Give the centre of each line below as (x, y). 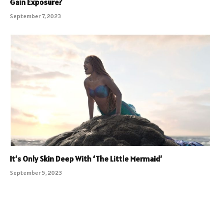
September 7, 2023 (35, 16)
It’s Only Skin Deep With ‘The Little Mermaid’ (86, 159)
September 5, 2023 (36, 173)
